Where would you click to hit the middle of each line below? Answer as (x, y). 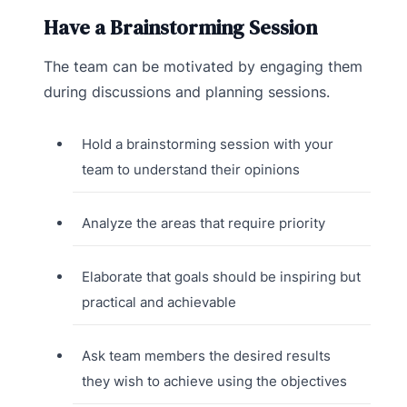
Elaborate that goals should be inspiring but (221, 277)
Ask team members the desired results (206, 356)
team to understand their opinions (190, 170)
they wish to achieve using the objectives (214, 382)
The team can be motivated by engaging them (203, 67)
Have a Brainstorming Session (180, 28)
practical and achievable (159, 303)
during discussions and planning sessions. (187, 92)
